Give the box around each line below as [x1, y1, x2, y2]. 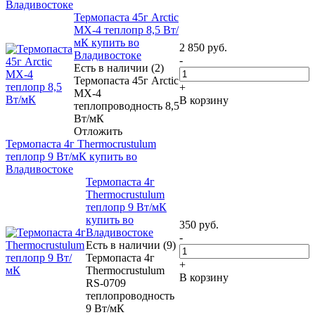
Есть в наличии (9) [86, 238, 176, 251]
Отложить [74, 124, 122, 137]
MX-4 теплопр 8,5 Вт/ [74, 23, 179, 36]
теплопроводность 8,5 [74, 99, 179, 112]
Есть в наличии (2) [74, 61, 164, 74]
